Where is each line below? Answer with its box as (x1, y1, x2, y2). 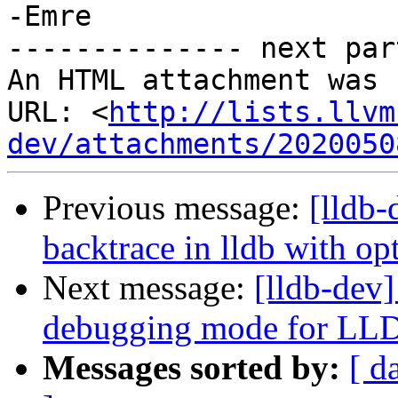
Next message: (43, 268, 254, 307)
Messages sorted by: (43, 348, 340, 387)
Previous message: (43, 188, 309, 227)
